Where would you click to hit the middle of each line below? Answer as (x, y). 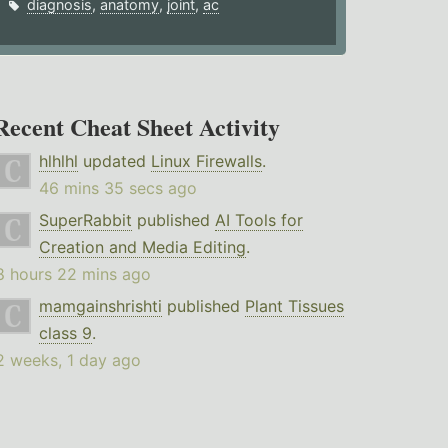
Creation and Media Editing (142, 247)
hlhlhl (58, 161)
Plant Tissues (294, 306)
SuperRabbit (85, 220)
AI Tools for (258, 220)
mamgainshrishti (100, 306)
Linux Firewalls (206, 161)
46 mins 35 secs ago (117, 188)
